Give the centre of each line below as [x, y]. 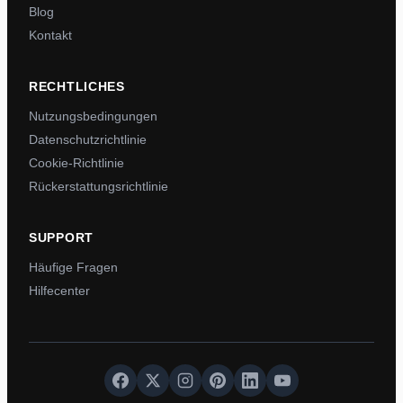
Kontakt [50, 35]
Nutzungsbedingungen [93, 116]
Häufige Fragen [73, 267]
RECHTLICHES [77, 86]
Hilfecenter [59, 291]
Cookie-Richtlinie [76, 163]
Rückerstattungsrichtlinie [99, 186]
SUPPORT [61, 237]
